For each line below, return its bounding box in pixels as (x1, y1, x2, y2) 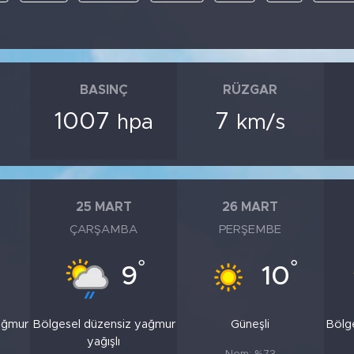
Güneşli (231, 318, 270, 331)
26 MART (222, 200, 279, 213)
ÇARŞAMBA (70, 224, 138, 236)
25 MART (75, 200, 132, 213)
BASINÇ (79, 83, 128, 96)
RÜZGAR (223, 83, 278, 96)
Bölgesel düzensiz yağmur (32, 318, 175, 331)
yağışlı (87, 336, 121, 348)
